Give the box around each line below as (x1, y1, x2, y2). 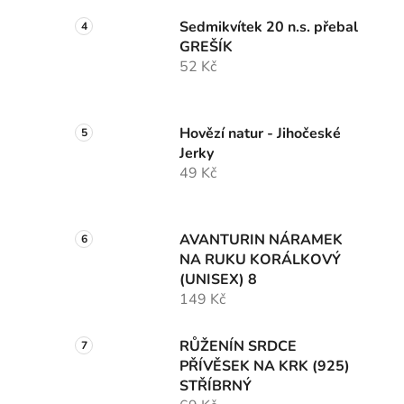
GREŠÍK (179, 37, 233, 58)
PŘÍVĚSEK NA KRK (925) (179, 356, 350, 377)
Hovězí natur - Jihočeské (179, 124, 341, 144)
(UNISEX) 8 (179, 270, 257, 290)
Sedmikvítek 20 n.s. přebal (179, 17, 358, 38)
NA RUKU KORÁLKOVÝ (179, 250, 341, 271)
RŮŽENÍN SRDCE (179, 336, 297, 357)
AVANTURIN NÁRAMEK (179, 230, 343, 251)
